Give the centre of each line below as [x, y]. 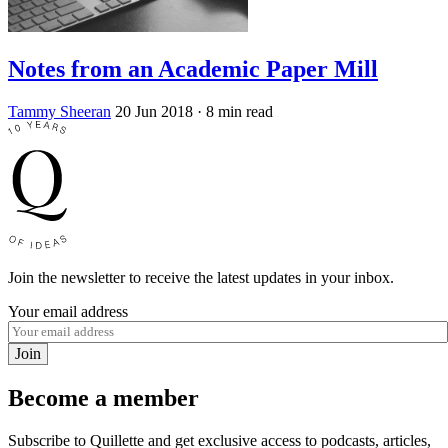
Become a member [103, 398]
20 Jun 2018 [154, 112]
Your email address [68, 312]
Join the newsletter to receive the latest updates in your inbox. [201, 278]
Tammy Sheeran [59, 112]
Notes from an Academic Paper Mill [193, 69]
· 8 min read [235, 112]
